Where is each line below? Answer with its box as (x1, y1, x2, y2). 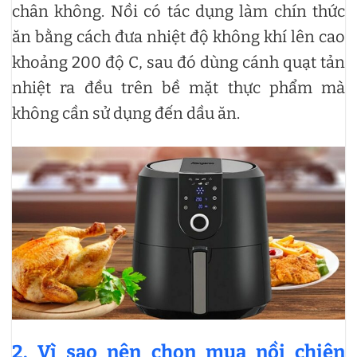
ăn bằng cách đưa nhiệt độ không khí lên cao (12, 26, 345, 46)
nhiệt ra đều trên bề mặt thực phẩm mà (12, 77, 345, 97)
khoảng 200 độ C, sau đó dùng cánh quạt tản (12, 52, 345, 72)
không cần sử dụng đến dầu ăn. (12, 103, 240, 123)
